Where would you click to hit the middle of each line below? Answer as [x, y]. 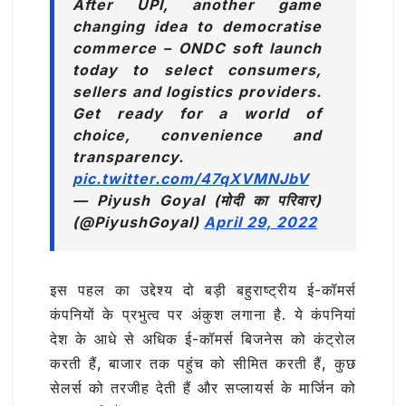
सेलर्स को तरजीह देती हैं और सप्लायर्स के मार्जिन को [203, 388]
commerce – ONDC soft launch [197, 48]
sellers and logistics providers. [197, 92]
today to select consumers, [197, 70]
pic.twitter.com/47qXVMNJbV [191, 179]
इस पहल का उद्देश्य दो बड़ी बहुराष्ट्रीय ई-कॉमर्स [203, 290]
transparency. [128, 157]
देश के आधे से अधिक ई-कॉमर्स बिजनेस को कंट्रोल [203, 339]
